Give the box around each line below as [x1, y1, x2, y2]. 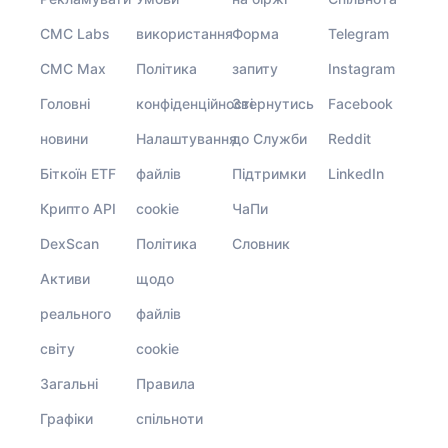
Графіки [40, 410, 93, 427]
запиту [232, 60, 278, 77]
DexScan [40, 235, 99, 252]
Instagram [328, 60, 395, 77]
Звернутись [232, 95, 314, 112]
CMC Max [40, 60, 106, 77]
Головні [40, 95, 90, 112]
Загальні [40, 375, 98, 392]
